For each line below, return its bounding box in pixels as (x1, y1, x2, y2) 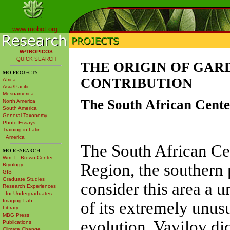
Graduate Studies (3, 176, 45, 182)
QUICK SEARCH (16, 56, 56, 62)
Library (3, 205, 18, 210)
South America (3, 105, 37, 111)
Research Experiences (3, 183, 56, 189)
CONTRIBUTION (81, 75, 193, 91)
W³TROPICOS (19, 49, 53, 54)
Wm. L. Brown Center (3, 155, 53, 160)
